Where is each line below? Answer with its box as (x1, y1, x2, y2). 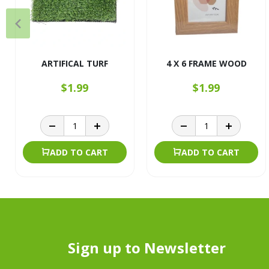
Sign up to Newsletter (68, 238, 226, 258)
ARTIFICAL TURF (41, 58, 108, 69)
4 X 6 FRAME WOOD (166, 58, 247, 69)
